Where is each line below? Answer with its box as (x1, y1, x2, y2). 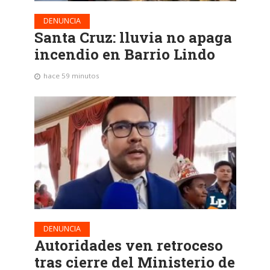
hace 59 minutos (43, 71, 99, 80)
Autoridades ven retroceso (34, 236, 223, 256)
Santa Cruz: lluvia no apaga (34, 27, 232, 47)
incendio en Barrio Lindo (34, 44, 215, 64)
